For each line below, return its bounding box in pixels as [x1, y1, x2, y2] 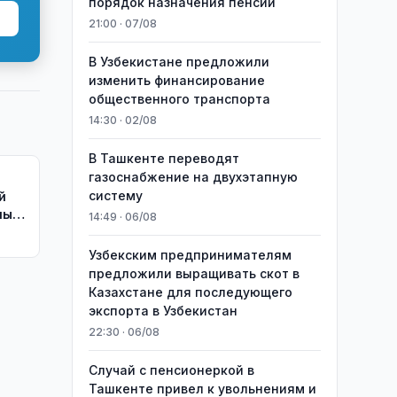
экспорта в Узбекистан [88, 303, 237, 318]
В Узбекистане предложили [88, 54, 269, 69]
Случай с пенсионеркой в [88, 362, 254, 378]
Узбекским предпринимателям [88, 247, 292, 262]
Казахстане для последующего [88, 284, 292, 300]
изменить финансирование [88, 73, 265, 88]
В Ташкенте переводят [88, 151, 239, 166]
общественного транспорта [88, 91, 270, 106]
